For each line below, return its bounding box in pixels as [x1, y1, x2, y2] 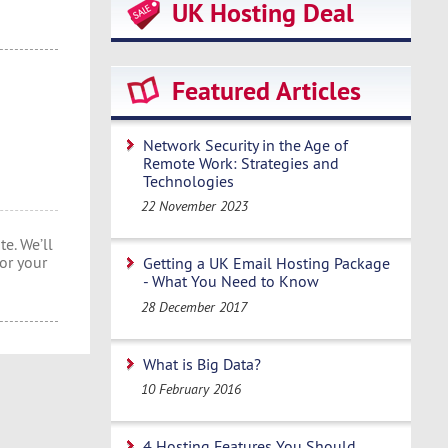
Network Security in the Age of [143, 135, 348, 155]
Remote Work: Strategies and [143, 153, 339, 173]
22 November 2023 [141, 197, 249, 216]
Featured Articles [172, 74, 361, 108]
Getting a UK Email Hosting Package [143, 253, 390, 274]
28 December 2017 [141, 297, 248, 316]
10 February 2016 [141, 379, 242, 398]
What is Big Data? [143, 353, 261, 374]
